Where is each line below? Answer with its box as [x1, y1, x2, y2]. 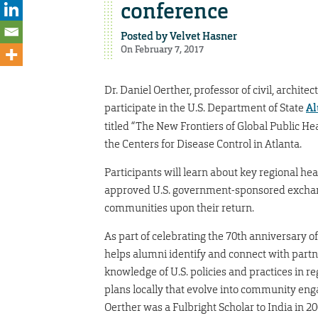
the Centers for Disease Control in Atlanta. [104, 136, 302, 150]
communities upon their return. [104, 200, 254, 214]
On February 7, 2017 [120, 43, 204, 55]
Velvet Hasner [169, 28, 237, 43]
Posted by [120, 28, 170, 43]
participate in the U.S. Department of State [104, 100, 306, 114]
